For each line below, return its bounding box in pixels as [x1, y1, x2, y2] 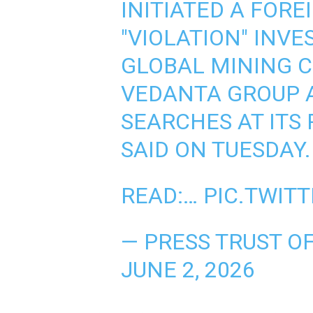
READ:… [120, 182, 203, 210]
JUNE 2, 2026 [120, 256, 255, 284]
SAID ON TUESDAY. [120, 136, 311, 163]
